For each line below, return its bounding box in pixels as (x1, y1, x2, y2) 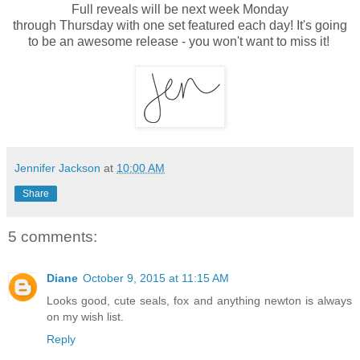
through (13, 18, 56, 33)
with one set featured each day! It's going (113, 18, 347, 33)
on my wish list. (47, 310, 124, 324)
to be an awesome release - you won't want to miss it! (27, 35, 333, 49)
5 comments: (8, 228, 97, 246)
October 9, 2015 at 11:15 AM (83, 272, 229, 285)
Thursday (56, 18, 113, 33)
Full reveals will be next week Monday (72, 2, 288, 17)
